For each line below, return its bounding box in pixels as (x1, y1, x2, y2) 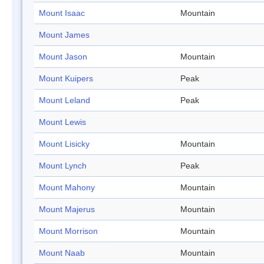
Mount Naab (39, 248, 85, 258)
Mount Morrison (39, 226, 98, 236)
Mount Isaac (39, 8, 85, 18)
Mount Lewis (39, 117, 86, 127)
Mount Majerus (39, 204, 95, 214)
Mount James (39, 30, 90, 40)
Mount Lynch (39, 161, 87, 171)
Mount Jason (39, 52, 87, 62)
